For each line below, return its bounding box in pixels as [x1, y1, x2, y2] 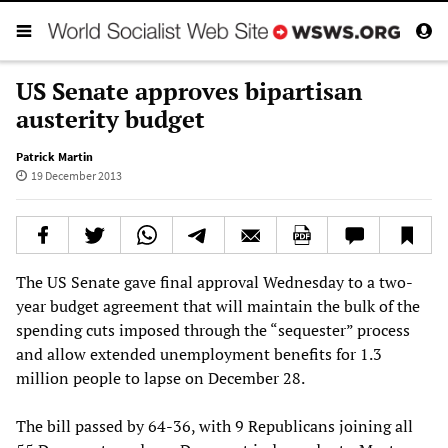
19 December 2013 [30, 167, 122, 183]
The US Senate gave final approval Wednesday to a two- [16, 270, 413, 293]
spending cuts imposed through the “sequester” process [16, 318, 410, 341]
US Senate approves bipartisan [16, 74, 362, 107]
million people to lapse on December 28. [16, 366, 305, 389]
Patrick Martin [16, 148, 93, 164]
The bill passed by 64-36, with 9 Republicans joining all [16, 414, 413, 437]
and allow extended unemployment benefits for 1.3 [16, 342, 382, 365]
